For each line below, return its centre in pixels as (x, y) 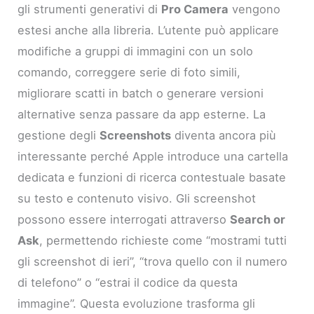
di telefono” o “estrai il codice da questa (128, 283)
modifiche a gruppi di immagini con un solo (136, 52)
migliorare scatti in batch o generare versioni (141, 94)
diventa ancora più (224, 136)
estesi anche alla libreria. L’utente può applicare (149, 30)
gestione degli (59, 136)
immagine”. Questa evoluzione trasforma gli (137, 304)
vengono (255, 9)
